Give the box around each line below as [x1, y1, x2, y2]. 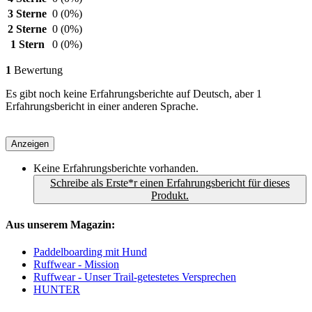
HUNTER [33, 283, 80, 296]
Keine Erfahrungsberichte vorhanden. [33, 162, 198, 174]
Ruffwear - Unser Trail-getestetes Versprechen [33, 271, 236, 283]
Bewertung [11, 63, 63, 76]
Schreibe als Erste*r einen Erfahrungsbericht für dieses [50, 176, 290, 189]
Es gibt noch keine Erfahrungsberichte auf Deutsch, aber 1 [6, 87, 262, 100]
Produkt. [151, 189, 189, 201]
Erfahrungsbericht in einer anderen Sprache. [6, 100, 198, 112]
